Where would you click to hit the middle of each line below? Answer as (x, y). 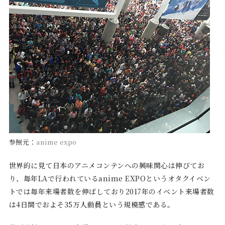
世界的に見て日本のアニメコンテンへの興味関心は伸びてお (107, 165)
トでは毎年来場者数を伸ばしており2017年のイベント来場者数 (111, 191)
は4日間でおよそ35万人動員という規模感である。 (92, 204)
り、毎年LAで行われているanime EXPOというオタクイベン (110, 178)
